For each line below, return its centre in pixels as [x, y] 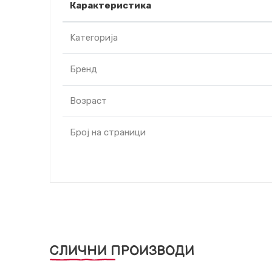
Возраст [88, 101]
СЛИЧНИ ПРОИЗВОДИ [122, 251]
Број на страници [108, 132]
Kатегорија [94, 38]
